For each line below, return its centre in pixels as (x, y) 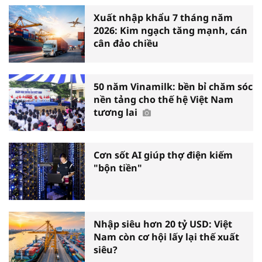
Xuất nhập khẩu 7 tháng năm (163, 18)
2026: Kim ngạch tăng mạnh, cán (170, 31)
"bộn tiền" (118, 168)
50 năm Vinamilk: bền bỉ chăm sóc (173, 86)
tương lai (117, 112)
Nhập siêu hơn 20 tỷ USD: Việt (163, 224)
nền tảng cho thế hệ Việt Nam (163, 99)
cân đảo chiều (126, 44)
